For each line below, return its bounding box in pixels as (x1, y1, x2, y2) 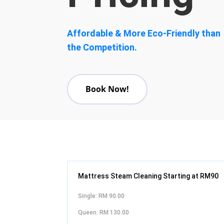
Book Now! (85, 83, 129, 95)
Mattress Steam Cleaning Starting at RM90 (78, 171, 219, 180)
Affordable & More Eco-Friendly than (67, 27, 221, 38)
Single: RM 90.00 (78, 192, 125, 199)
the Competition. (67, 41, 137, 52)
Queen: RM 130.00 (78, 208, 129, 216)
